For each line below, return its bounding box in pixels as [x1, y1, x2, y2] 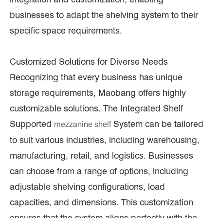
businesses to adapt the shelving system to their [10, 10, 198, 20]
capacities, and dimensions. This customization [10, 197, 193, 208]
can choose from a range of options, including [10, 166, 188, 177]
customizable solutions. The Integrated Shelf [10, 103, 183, 114]
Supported [10, 119, 54, 129]
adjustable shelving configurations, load [10, 182, 165, 192]
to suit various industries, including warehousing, [10, 135, 200, 145]
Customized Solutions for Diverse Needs [10, 56, 168, 67]
